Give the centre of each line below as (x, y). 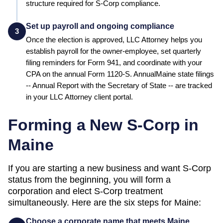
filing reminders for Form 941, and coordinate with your (114, 62)
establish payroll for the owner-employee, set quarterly (113, 51)
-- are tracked (189, 85)
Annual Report (56, 85)
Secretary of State (137, 85)
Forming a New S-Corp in (103, 125)
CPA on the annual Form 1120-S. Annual (91, 74)
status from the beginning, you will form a (89, 179)
